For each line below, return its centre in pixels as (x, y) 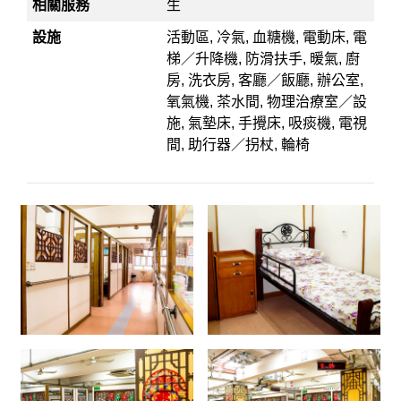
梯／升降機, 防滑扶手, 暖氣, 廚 (264, 59)
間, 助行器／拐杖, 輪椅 (239, 145)
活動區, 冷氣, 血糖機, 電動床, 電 (267, 37)
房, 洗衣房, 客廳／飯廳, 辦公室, (265, 80)
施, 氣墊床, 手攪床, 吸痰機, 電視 (267, 123)
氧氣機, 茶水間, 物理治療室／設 (267, 102)
